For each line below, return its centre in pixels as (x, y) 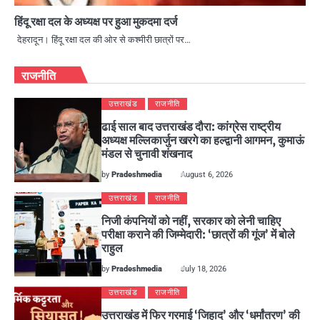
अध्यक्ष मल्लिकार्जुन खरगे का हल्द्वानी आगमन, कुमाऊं (203, 140)
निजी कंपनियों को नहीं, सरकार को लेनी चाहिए (191, 220)
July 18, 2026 (204, 269)
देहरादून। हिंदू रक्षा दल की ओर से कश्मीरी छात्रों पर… (104, 39)
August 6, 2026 (207, 174)
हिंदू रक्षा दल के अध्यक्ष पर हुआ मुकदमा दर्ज (96, 21)
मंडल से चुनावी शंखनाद (147, 153)
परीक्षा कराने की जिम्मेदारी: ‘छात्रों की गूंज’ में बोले (199, 234)
